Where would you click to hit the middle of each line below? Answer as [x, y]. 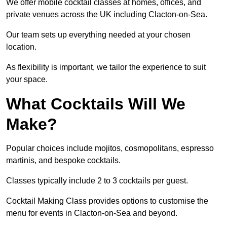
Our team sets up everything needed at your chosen [98, 35]
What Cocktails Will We [96, 104]
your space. [27, 80]
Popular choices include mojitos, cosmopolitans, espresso [110, 148]
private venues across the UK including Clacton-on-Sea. [108, 15]
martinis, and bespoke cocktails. [64, 161]
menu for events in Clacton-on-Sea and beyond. [93, 213]
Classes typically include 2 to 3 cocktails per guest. [97, 181]
